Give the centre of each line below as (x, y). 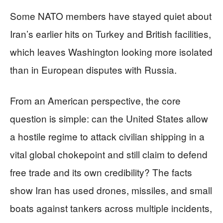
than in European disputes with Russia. (93, 69)
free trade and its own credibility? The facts (101, 172)
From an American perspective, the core (95, 100)
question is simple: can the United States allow (109, 118)
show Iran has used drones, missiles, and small (111, 190)
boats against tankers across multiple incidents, (111, 208)
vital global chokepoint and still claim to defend (109, 154)
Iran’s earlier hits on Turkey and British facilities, (111, 33)
